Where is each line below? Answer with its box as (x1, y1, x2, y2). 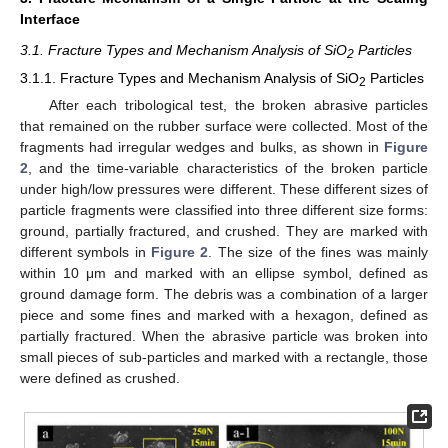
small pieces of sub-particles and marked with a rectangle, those (20, 349, 428, 366)
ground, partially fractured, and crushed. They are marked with (20, 223, 428, 240)
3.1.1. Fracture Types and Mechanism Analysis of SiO (20, 70, 359, 87)
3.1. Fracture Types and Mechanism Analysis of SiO (20, 42, 347, 59)
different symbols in (20, 244, 152, 261)
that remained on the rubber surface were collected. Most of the (20, 118, 428, 135)
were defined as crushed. (20, 370, 180, 387)
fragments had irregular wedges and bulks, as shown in (20, 139, 384, 156)
